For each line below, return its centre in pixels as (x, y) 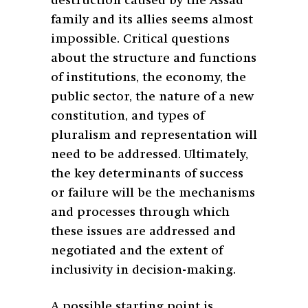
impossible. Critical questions (140, 39)
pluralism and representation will (154, 135)
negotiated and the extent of (137, 251)
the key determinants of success (147, 174)
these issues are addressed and (143, 231)
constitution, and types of (128, 116)
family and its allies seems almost (152, 20)
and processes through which (140, 212)
